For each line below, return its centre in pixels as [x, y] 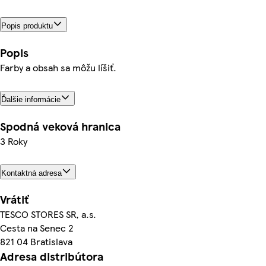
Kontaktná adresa [31, 173]
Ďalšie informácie [31, 99]
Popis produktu [27, 26]
